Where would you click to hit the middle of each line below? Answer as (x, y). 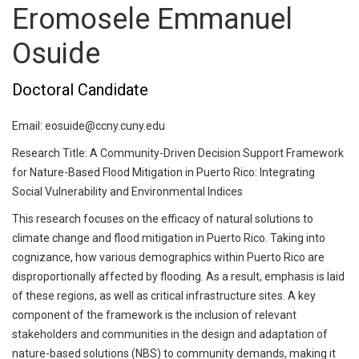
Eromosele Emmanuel (152, 19)
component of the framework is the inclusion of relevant (154, 315)
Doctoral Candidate (80, 90)
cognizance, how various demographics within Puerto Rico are (168, 257)
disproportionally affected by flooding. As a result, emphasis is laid (178, 276)
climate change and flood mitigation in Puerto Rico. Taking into (169, 238)
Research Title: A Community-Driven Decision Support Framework (178, 153)
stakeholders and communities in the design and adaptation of (170, 334)
